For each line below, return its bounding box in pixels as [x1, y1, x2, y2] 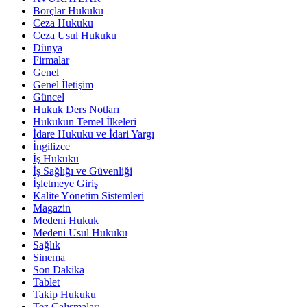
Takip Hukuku [33, 288, 96, 301]
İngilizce [33, 140, 70, 153]
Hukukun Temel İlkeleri [33, 116, 136, 128]
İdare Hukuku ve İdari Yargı [33, 128, 154, 140]
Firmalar [33, 54, 69, 66]
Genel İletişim [33, 79, 93, 91]
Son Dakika [33, 264, 84, 276]
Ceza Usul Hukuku [33, 29, 116, 42]
